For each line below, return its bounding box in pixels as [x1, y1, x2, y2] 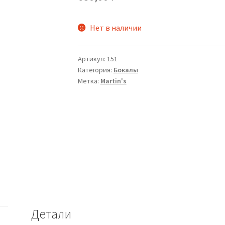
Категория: [77, 65, 114, 75]
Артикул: [77, 54, 107, 64]
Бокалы [113, 65, 138, 75]
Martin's [100, 76, 127, 86]
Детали [31, 205, 72, 222]
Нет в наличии [90, 23, 142, 33]
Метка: [77, 76, 100, 86]
